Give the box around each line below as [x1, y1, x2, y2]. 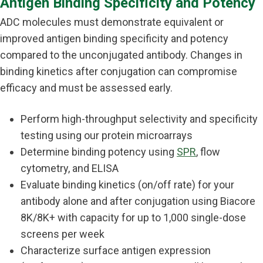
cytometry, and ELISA [21, 162, 119, 174]
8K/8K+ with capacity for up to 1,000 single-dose [21, 211, 246, 224]
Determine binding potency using [21, 146, 177, 158]
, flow [196, 146, 220, 158]
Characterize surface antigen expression [21, 244, 211, 257]
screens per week [21, 228, 104, 240]
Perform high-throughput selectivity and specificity [21, 113, 258, 125]
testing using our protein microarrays [21, 129, 193, 141]
